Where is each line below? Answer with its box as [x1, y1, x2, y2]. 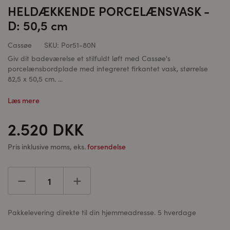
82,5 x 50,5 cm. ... [8, 74, 63, 84]
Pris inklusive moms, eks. [8, 141, 87, 151]
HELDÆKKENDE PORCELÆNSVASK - [8, 2, 209, 19]
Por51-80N [59, 40, 96, 50]
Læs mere [8, 95, 40, 105]
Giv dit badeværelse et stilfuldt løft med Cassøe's [8, 53, 170, 63]
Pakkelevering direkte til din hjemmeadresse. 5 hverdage [8, 207, 196, 217]
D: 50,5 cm [8, 16, 68, 33]
